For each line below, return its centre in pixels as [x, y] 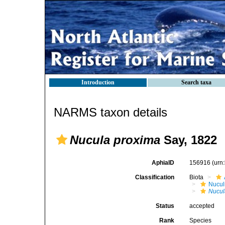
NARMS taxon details [110, 112]
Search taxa [196, 82]
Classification [155, 177]
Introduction [98, 82]
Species [201, 220]
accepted [202, 206]
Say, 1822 [189, 140]
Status [165, 206]
